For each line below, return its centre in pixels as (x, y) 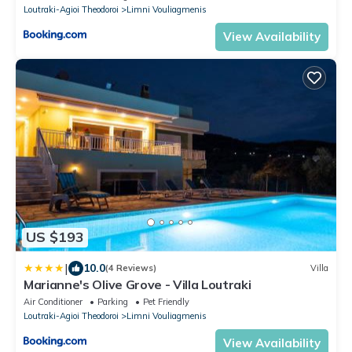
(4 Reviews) (131, 268)
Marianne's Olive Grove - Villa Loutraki (137, 284)
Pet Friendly (166, 301)
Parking (113, 301)
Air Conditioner (53, 301)
